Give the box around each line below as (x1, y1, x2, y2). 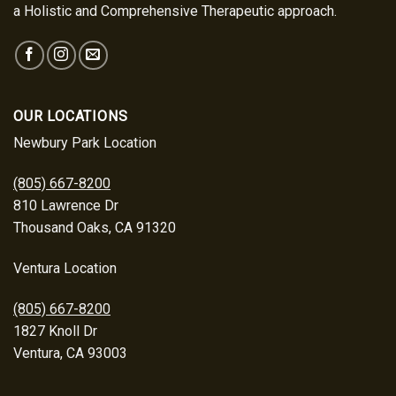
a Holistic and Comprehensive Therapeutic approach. (13, 3, 337, 20)
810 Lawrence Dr (13, 196, 118, 214)
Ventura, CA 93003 (13, 344, 127, 362)
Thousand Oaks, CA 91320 (13, 218, 176, 236)
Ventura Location (13, 259, 117, 277)
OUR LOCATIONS (13, 108, 128, 126)
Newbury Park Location (13, 134, 156, 152)
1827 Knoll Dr (13, 322, 97, 339)
